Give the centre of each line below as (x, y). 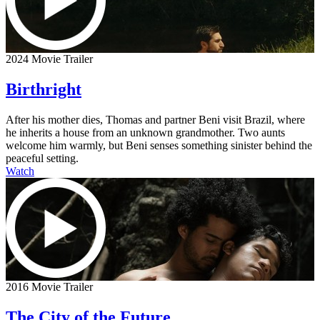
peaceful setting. (42, 158)
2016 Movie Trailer (49, 286)
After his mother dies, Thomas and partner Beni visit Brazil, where (155, 119)
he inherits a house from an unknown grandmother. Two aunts (145, 132)
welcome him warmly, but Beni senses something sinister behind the (159, 145)
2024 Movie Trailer (49, 59)
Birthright (44, 89)
